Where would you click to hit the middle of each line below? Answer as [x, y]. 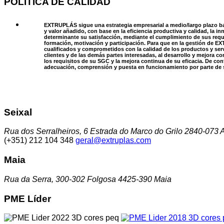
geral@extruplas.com [113, 140]
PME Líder [27, 198]
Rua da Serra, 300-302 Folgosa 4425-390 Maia [88, 179]
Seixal [18, 112]
